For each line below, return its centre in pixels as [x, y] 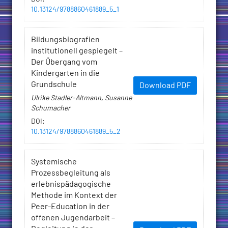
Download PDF [165, 86]
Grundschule [54, 85]
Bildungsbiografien [65, 40]
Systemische [54, 162]
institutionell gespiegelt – [77, 51]
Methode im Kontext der [74, 196]
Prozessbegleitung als [71, 173]
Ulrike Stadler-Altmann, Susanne [81, 98]
